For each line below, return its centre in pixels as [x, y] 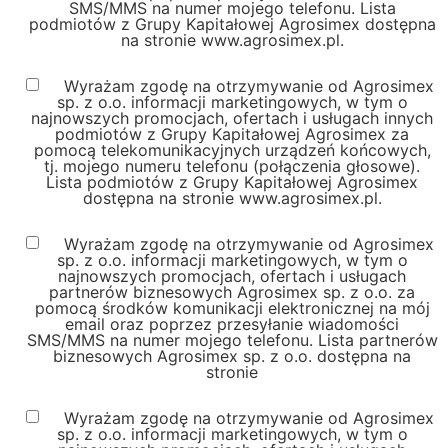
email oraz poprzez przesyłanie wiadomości [232, 323]
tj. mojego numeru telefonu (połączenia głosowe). [232, 165]
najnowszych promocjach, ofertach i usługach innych [232, 117]
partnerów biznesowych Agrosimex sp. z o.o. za [232, 291]
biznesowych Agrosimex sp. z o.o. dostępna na [232, 355]
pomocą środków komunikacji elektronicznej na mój [232, 307]
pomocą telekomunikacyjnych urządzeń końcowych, [232, 149]
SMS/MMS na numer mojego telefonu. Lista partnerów [232, 339]
